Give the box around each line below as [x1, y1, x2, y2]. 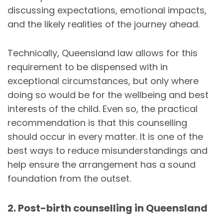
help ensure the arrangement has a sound [7, 158, 196, 171]
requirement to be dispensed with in [7, 60, 168, 73]
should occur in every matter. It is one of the [7, 130, 203, 143]
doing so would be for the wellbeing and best [7, 88, 209, 101]
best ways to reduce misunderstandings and [7, 144, 208, 157]
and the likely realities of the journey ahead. [7, 17, 200, 30]
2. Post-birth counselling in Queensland [7, 201, 208, 215]
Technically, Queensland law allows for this [7, 46, 198, 59]
